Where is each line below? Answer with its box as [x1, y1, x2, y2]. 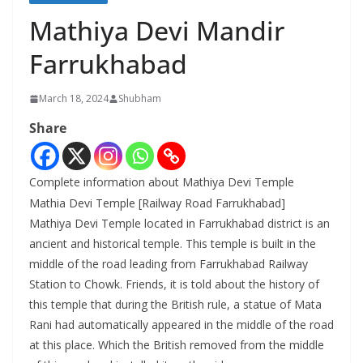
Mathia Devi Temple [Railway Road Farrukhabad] [29, 195, 285, 211]
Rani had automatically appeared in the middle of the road [29, 317, 334, 333]
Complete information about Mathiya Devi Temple [29, 174, 294, 190]
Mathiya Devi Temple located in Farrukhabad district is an [29, 216, 330, 232]
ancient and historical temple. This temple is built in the [29, 236, 316, 252]
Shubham [118, 92, 161, 106]
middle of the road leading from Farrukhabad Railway [29, 256, 308, 272]
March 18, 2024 [39, 92, 109, 106]
